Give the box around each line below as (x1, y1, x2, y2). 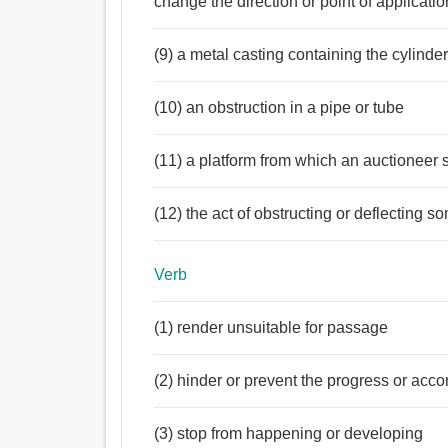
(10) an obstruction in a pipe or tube (154, 99, 405, 117)
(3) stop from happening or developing (154, 425, 424, 443)
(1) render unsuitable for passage (154, 319, 389, 337)
